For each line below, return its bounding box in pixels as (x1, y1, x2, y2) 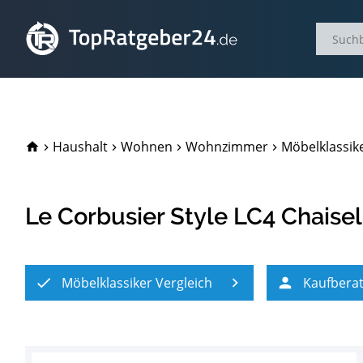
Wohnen (120, 138, 173, 156)
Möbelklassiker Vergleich (62, 274, 213, 292)
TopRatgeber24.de (38, 135, 163, 155)
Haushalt (52, 138, 108, 156)
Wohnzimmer (185, 138, 268, 156)
